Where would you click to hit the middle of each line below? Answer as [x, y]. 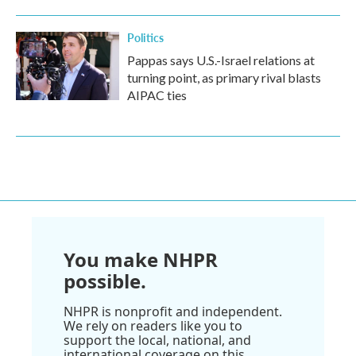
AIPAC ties [157, 95]
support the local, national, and [157, 340]
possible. [105, 281]
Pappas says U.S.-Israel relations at [221, 60]
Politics [145, 37]
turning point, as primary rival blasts [224, 77]
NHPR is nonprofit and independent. [173, 311]
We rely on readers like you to [153, 326]
